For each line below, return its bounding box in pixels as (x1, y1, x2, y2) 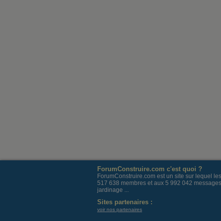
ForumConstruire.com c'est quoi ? (97, 165, 202, 173)
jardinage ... (97, 186, 129, 193)
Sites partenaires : (97, 198, 152, 206)
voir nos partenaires (97, 207, 142, 212)
